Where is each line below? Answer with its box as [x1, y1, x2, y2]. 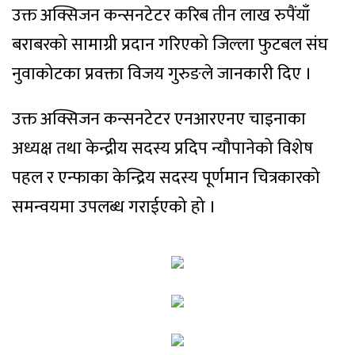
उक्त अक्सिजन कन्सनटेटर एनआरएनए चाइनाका [12, 104, 306, 134]
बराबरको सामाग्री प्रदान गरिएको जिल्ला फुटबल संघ [12, 29, 328, 59]
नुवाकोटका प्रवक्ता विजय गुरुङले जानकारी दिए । [12, 59, 312, 89]
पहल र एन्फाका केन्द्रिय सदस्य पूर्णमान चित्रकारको [12, 162, 320, 193]
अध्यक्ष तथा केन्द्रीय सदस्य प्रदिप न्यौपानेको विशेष [12, 133, 313, 163]
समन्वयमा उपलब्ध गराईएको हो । [12, 192, 216, 222]
